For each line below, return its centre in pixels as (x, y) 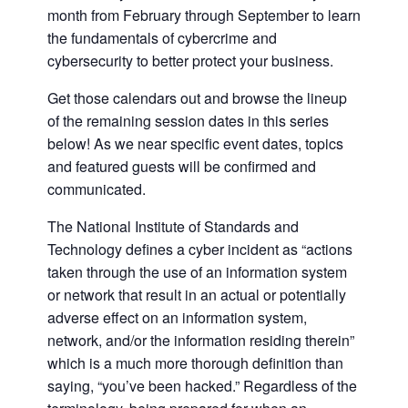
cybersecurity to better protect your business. (190, 60)
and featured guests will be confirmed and (182, 166)
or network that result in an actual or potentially (197, 294)
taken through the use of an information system (197, 271)
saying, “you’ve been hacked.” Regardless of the (202, 385)
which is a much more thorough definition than (195, 362)
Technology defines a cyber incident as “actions (200, 249)
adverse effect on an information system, (177, 317)
